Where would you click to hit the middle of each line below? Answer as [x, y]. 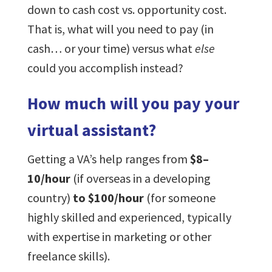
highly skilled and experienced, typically [129, 217]
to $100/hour [108, 197]
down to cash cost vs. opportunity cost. [127, 9]
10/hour [49, 178]
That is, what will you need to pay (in [120, 29]
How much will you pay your [133, 103]
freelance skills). [68, 256]
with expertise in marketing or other [119, 236]
